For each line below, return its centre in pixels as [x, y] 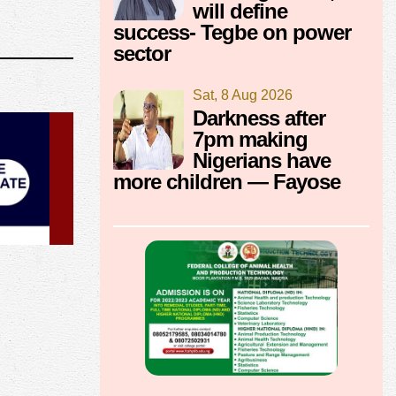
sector [142, 53]
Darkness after [259, 118]
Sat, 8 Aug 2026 [243, 95]
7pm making [250, 139]
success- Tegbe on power [232, 32]
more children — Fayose [227, 181]
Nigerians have [262, 160]
